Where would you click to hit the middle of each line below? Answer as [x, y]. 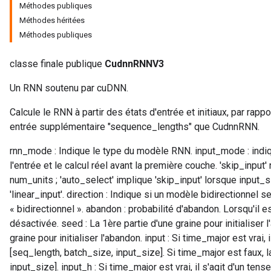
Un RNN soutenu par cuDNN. [69, 88]
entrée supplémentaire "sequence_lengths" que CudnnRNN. [135, 127]
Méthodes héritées [52, 20]
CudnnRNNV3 [134, 64]
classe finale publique [57, 64]
